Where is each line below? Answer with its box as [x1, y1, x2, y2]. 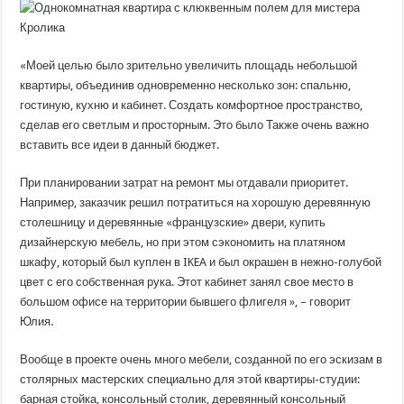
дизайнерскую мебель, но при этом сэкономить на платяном [20, 235, 346, 249]
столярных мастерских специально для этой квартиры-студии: [20, 372, 361, 386]
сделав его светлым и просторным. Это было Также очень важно [20, 118, 370, 132]
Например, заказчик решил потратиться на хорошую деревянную [20, 196, 372, 209]
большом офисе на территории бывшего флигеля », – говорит [20, 295, 352, 308]
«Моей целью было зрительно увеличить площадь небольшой [20, 59, 358, 72]
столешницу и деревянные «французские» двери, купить [20, 216, 326, 229]
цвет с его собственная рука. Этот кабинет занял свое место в [20, 275, 354, 289]
